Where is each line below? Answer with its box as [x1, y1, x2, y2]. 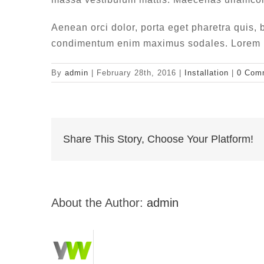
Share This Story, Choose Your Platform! [63, 133, 253, 145]
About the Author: [51, 196, 147, 209]
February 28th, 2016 [97, 68, 176, 77]
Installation [184, 68, 229, 77]
